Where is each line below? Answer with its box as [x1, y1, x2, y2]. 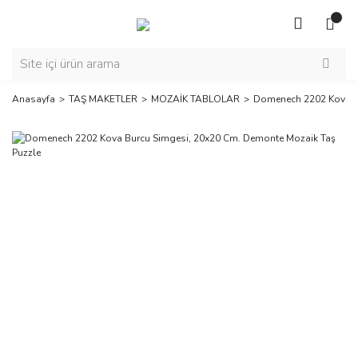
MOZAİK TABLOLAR [151, 93, 240, 105]
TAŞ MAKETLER [69, 93, 137, 105]
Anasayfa [12, 93, 55, 105]
